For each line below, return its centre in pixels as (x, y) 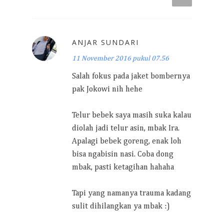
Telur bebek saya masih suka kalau (132, 115)
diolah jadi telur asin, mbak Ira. (126, 128)
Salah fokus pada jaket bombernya (131, 76)
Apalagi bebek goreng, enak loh (127, 141)
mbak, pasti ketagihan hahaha (123, 167)
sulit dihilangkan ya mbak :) (121, 206)
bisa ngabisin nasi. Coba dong (123, 154)
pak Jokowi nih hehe (107, 89)
